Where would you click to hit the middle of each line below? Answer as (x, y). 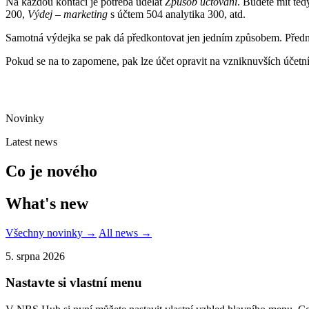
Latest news (31, 141)
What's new (47, 203)
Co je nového (51, 171)
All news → (125, 232)
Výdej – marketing (68, 14)
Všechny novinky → (51, 232)
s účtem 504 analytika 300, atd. (177, 14)
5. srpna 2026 (35, 256)
